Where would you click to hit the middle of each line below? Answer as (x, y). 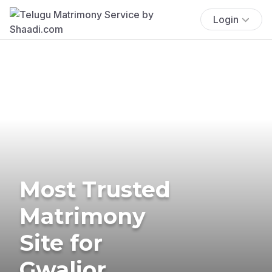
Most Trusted (95, 189)
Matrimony (83, 216)
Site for (61, 243)
